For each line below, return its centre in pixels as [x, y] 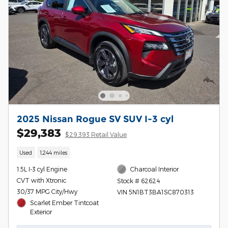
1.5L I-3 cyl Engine [42, 169]
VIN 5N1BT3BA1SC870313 [155, 192]
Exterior [41, 212]
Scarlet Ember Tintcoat [65, 203]
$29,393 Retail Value [96, 134]
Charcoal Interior [155, 169]
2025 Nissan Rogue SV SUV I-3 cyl [95, 119]
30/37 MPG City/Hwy [47, 192]
